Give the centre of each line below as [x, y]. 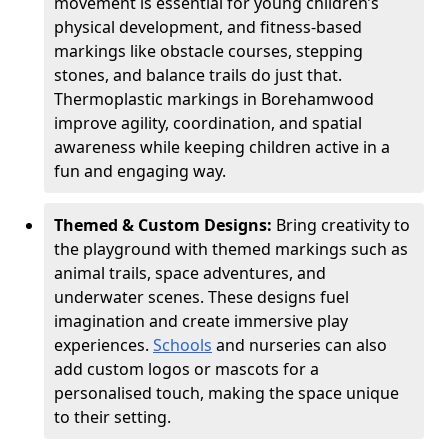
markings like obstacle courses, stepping [208, 51]
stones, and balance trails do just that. [198, 75]
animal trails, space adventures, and [190, 273]
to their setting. [112, 417]
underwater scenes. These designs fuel [201, 297]
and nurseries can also [299, 345]
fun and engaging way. [140, 171]
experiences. [103, 345]
